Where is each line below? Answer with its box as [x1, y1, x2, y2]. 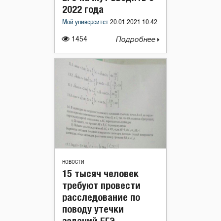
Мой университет [62, 19, 110, 26]
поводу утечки [62, 203, 124, 215]
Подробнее [116, 35, 157, 44]
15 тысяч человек [62, 167, 139, 179]
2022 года [62, 3, 104, 15]
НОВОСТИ [62, 159, 84, 165]
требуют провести [62, 179, 141, 191]
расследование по [62, 191, 140, 203]
